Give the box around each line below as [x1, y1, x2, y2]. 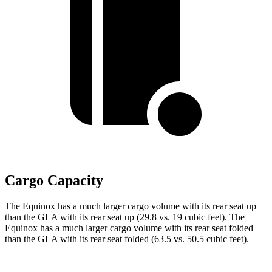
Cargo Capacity [5, 172, 103, 189]
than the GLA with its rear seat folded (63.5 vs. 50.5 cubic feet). [5, 234, 249, 245]
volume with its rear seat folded [134, 223, 253, 234]
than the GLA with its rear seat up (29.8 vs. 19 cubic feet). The [5, 212, 245, 223]
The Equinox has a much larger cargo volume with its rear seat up [5, 201, 256, 212]
